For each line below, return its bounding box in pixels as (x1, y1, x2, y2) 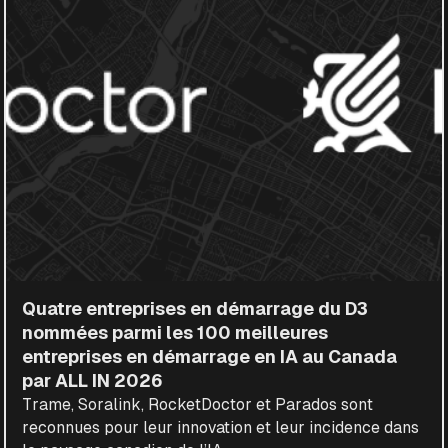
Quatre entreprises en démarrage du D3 (22, 298, 369, 319)
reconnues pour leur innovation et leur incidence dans (22, 418, 420, 436)
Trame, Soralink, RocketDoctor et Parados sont (22, 395, 374, 413)
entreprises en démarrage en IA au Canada (22, 346, 398, 367)
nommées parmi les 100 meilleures (22, 322, 329, 343)
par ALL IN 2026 (22, 370, 164, 391)
